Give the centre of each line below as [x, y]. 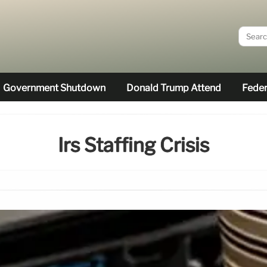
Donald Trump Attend [174, 88]
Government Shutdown [54, 88]
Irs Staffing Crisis [133, 145]
